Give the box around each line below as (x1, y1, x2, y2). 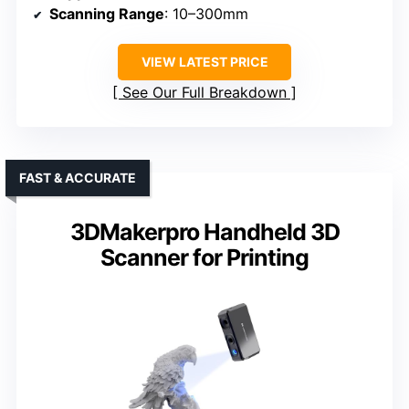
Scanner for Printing (100, 244, 309, 272)
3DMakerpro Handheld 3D (69, 218, 340, 246)
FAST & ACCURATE (19, 170, 136, 186)
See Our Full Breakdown (122, 83, 287, 102)
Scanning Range (49, 5, 164, 24)
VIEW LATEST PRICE (141, 54, 268, 70)
